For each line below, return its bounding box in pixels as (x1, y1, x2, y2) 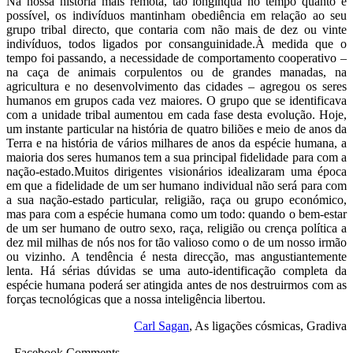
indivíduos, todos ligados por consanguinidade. (6, 36, 255, 50)
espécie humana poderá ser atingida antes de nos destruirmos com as (6, 277, 347, 292)
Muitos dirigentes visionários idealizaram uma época (74, 164, 347, 178)
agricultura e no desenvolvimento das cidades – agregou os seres (6, 79, 347, 93)
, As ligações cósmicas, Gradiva (189, 318, 347, 333)
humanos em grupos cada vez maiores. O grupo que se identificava (6, 93, 347, 107)
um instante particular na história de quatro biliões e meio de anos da (6, 121, 347, 136)
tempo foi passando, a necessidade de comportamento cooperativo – (6, 50, 347, 65)
